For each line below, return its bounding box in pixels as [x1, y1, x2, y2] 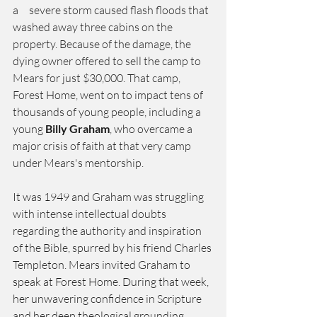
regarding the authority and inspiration [13, 224, 204, 238]
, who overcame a [110, 122, 195, 136]
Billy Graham [45, 122, 110, 135]
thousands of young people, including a [13, 105, 203, 119]
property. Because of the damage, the [13, 37, 193, 51]
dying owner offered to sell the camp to [13, 54, 203, 68]
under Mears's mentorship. [13, 156, 144, 170]
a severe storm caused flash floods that [13, 3, 211, 17]
